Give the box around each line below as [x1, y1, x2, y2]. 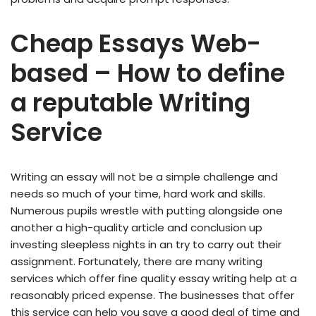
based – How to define [11, 56, 285, 91]
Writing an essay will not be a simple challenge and [11, 169, 278, 185]
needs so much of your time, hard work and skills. [11, 186, 265, 202]
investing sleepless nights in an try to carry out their [11, 237, 281, 253]
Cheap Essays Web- [11, 26, 261, 61]
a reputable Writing [11, 85, 250, 121]
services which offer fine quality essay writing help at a [11, 271, 297, 286]
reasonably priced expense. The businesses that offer [11, 288, 294, 303]
